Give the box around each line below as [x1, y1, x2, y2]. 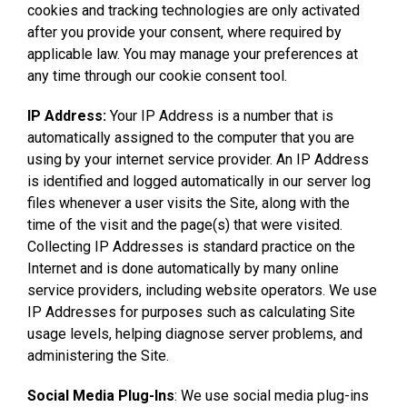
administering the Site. [27, 346, 169, 364]
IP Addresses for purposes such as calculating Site [27, 303, 355, 321]
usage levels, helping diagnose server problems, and [27, 324, 362, 342]
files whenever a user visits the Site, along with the [27, 194, 350, 212]
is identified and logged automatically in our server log [27, 172, 371, 190]
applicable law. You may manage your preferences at [27, 45, 358, 63]
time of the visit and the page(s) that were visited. [27, 215, 342, 233]
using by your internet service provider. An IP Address [27, 150, 369, 168]
